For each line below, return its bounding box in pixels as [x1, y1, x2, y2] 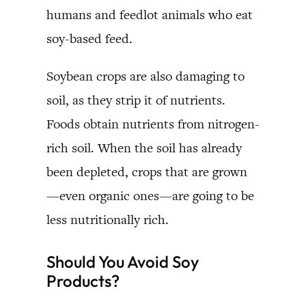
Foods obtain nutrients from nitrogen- [46, 115, 260, 133]
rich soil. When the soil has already [46, 139, 242, 156]
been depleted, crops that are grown [46, 163, 247, 180]
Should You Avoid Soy [46, 251, 199, 272]
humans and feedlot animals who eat [46, 5, 253, 23]
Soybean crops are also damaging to [46, 67, 245, 85]
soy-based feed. [46, 29, 133, 47]
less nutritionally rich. [46, 210, 169, 228]
